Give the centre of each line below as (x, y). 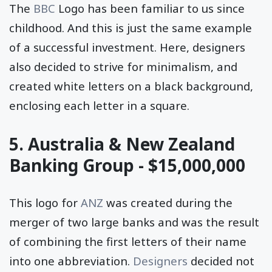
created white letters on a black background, (131, 86)
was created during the (168, 203)
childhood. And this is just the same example (131, 28)
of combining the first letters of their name (128, 242)
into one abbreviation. (71, 261)
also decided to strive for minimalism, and (123, 67)
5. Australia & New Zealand (122, 144)
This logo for (45, 203)
